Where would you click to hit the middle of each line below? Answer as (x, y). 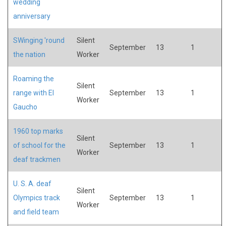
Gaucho (25, 107)
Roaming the (34, 78)
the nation (29, 54)
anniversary (32, 16)
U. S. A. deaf (32, 183)
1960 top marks (38, 131)
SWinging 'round (39, 40)
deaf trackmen (37, 159)
